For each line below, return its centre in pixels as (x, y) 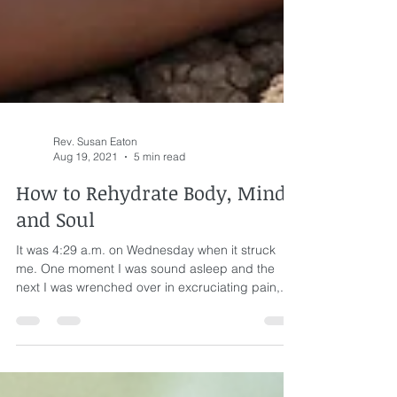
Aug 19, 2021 (86, 206)
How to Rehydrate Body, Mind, (154, 242)
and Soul (55, 269)
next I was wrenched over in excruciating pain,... (153, 337)
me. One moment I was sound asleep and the (145, 318)
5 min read (160, 206)
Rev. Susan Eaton (95, 191)
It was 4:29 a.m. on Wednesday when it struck (146, 300)
